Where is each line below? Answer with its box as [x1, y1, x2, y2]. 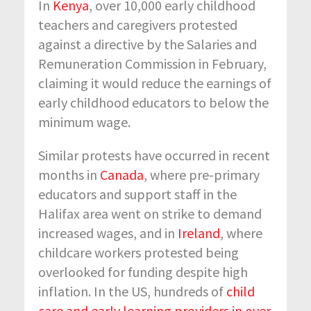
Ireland [178, 224, 220, 242]
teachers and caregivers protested [38, 15, 237, 33]
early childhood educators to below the [38, 93, 269, 111]
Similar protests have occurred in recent [38, 146, 270, 164]
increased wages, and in [38, 224, 178, 242]
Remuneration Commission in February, [38, 54, 267, 72]
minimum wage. [38, 112, 131, 131]
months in [38, 165, 100, 183]
